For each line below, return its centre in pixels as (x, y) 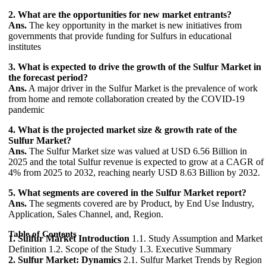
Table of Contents (42, 234)
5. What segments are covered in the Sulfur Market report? (127, 192)
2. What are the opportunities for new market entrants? (120, 14)
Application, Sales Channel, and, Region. (86, 214)
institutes (25, 46)
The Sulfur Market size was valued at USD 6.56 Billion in (137, 151)
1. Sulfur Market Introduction (69, 238)
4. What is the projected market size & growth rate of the (123, 129)
